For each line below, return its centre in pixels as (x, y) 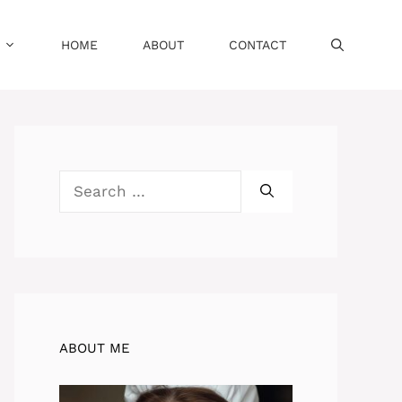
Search (85, 180)
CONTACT (258, 45)
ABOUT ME (95, 348)
